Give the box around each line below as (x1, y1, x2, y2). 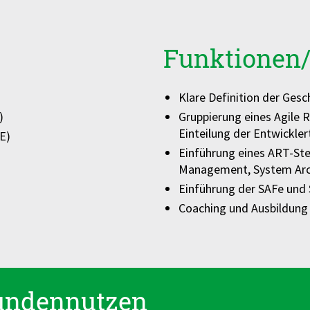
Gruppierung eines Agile (178, 109, 302, 125)
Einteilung (178, 125, 233, 141)
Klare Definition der (178, 89, 282, 105)
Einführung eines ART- (178, 145, 293, 161)
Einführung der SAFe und (178, 181, 309, 197)
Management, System (178, 161, 295, 177)
